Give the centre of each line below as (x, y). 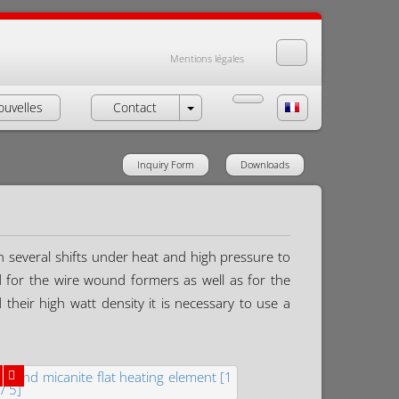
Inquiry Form (166, 164)
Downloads (265, 164)
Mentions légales (207, 58)
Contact (135, 107)
